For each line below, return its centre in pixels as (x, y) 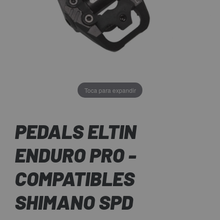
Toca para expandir (110, 90)
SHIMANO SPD (74, 202)
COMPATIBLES (75, 179)
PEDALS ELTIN (76, 131)
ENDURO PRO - (75, 155)
